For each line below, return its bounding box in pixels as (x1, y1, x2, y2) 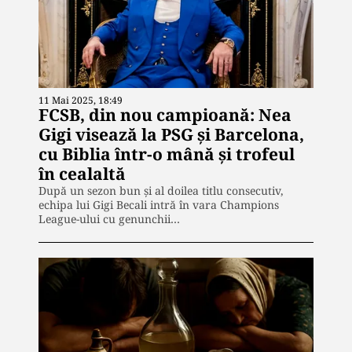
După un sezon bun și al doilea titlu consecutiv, (38, 183, 284, 199)
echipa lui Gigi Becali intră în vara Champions (38, 197, 279, 213)
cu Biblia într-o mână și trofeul (38, 143, 295, 166)
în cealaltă (38, 163, 126, 185)
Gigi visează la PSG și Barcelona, (38, 123, 304, 146)
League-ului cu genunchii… (38, 211, 180, 227)
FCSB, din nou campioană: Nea (38, 104, 291, 126)
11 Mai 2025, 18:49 (38, 93, 123, 108)
